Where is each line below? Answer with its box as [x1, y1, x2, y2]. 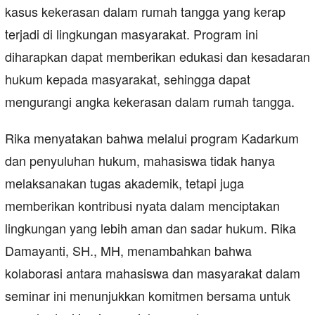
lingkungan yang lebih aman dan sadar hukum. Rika [5, 219, 296, 238]
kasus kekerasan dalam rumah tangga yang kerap [5, 2, 285, 21]
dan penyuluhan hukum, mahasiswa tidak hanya [5, 151, 275, 170]
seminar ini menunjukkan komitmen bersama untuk [5, 286, 290, 305]
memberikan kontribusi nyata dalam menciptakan [5, 196, 280, 215]
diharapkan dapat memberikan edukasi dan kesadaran [5, 47, 310, 66]
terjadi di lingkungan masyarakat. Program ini [5, 25, 258, 44]
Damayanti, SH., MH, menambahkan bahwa [5, 241, 252, 260]
